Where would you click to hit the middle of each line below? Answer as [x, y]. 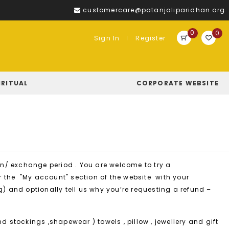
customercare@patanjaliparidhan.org [154, 10]
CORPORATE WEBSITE [177, 83]
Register [151, 38]
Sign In [107, 38]
